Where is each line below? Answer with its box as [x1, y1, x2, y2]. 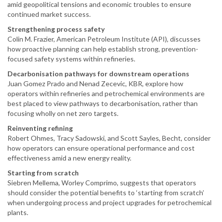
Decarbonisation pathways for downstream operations [7, 69, 189, 78]
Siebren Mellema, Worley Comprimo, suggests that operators [7, 178, 196, 187]
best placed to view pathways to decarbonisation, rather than [7, 99, 198, 108]
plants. [7, 208, 28, 217]
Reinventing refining [7, 123, 73, 132]
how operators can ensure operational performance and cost [7, 143, 195, 152]
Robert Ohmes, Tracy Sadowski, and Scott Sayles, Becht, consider [7, 133, 211, 142]
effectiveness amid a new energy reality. [7, 153, 131, 162]
